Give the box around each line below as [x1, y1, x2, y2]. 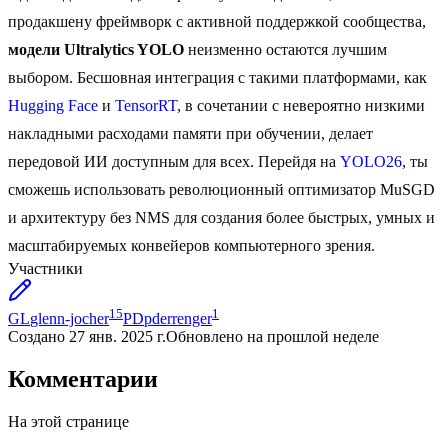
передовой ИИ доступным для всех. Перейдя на [8, 153, 340, 171]
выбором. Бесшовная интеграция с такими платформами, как [8, 69, 427, 87]
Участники [8, 260, 83, 278]
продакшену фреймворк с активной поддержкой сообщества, [8, 13, 426, 31]
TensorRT [115, 97, 177, 115]
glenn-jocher [30, 310, 109, 328]
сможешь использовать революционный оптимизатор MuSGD [8, 181, 435, 199]
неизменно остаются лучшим [184, 41, 387, 59]
